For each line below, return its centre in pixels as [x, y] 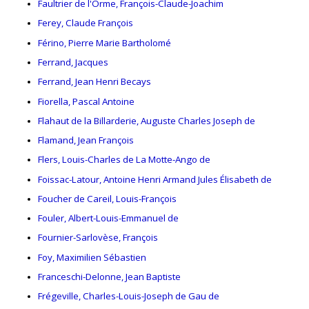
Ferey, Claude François [86, 23]
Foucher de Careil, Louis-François [107, 198]
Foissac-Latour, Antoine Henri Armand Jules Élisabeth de [155, 179]
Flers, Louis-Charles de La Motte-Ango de [124, 160]
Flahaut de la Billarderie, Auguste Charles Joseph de [147, 120]
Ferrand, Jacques [73, 62]
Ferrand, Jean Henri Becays [94, 82]
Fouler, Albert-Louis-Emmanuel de [108, 218]
